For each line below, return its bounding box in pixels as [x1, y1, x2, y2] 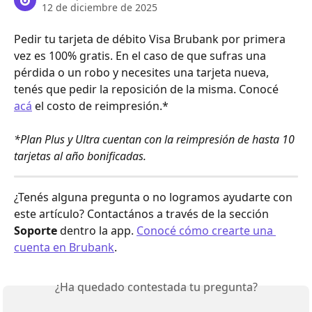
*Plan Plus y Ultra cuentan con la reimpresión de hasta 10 [14, 132, 297, 148]
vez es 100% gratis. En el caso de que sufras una [14, 48, 269, 63]
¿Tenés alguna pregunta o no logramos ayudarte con [14, 189, 295, 205]
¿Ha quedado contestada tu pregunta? [54, 279, 258, 295]
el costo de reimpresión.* [32, 98, 171, 114]
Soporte [14, 223, 57, 239]
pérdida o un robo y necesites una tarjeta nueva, [14, 65, 272, 80]
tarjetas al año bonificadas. [14, 148, 146, 164]
